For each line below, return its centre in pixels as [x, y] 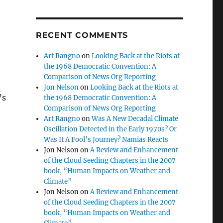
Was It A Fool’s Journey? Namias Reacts [106, 140]
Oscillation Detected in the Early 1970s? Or [111, 129]
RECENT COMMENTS [82, 35]
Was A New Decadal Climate [135, 119]
